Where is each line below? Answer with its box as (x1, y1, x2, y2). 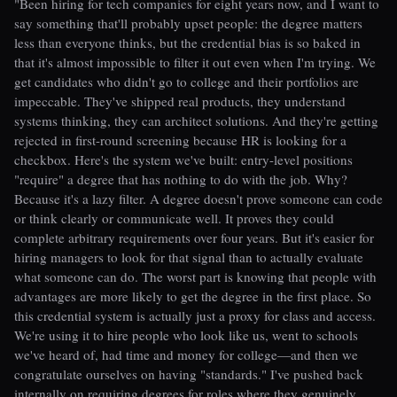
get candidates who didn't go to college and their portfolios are (14, 72, 359, 90)
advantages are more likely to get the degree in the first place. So (14, 286, 371, 305)
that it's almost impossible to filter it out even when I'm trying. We (14, 52, 376, 71)
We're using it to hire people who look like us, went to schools (14, 325, 358, 344)
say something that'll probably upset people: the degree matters (14, 13, 362, 32)
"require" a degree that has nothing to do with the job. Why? (14, 169, 347, 188)
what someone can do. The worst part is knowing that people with (14, 267, 377, 285)
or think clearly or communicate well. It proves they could (14, 208, 334, 227)
